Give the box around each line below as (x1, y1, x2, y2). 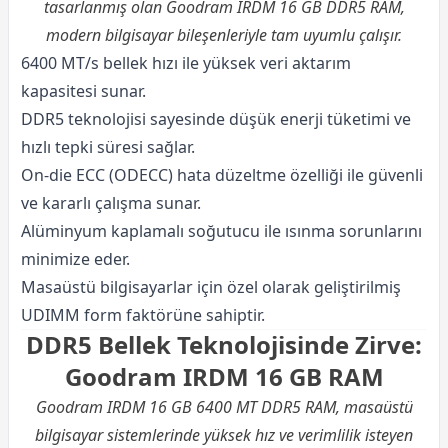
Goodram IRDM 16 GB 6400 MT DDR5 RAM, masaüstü (35, 396, 413, 419)
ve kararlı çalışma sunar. (21, 191, 201, 214)
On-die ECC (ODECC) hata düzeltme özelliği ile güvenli (21, 163, 423, 186)
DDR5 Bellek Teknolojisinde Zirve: (26, 328, 422, 362)
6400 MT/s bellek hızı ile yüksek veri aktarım (21, 51, 351, 74)
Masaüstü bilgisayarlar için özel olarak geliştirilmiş (21, 275, 401, 298)
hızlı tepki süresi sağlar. (21, 135, 195, 158)
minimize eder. (21, 247, 130, 270)
